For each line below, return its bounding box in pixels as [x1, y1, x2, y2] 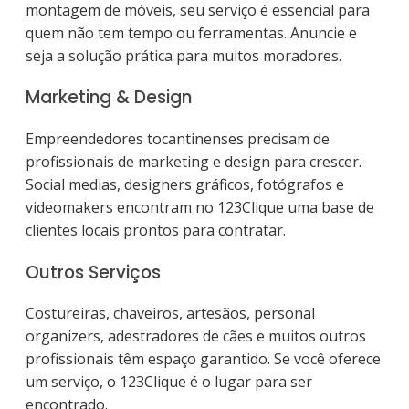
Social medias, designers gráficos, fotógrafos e [26, 174, 344, 194]
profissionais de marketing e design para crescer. [26, 152, 362, 172]
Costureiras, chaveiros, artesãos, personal [26, 303, 315, 324]
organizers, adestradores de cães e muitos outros [26, 326, 366, 347]
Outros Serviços [26, 259, 161, 285]
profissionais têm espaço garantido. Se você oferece [26, 349, 381, 370]
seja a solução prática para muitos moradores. [26, 45, 341, 66]
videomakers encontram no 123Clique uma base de [26, 197, 374, 217]
